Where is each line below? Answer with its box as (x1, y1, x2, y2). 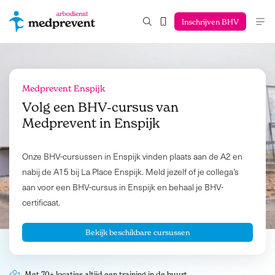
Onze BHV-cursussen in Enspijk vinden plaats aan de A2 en (22, 150, 242, 163)
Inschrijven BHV (181, 17, 239, 26)
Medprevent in (22, 115, 114, 131)
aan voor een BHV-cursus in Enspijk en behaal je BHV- (22, 181, 223, 193)
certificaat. (22, 196, 60, 209)
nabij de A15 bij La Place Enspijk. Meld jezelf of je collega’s (22, 166, 239, 178)
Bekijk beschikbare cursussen (85, 228, 190, 238)
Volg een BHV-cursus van (22, 99, 179, 115)
